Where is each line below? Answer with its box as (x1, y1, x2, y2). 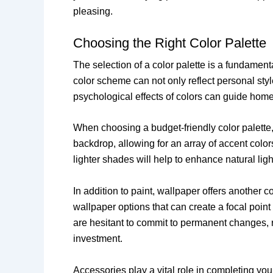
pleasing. (73, 6, 113, 17)
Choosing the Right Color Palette (73, 35, 266, 51)
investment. (73, 233, 122, 244)
